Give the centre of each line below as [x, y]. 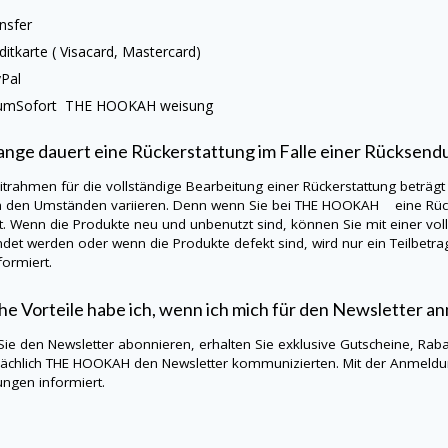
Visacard [87, 51]
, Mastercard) [158, 51]
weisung [189, 105]
